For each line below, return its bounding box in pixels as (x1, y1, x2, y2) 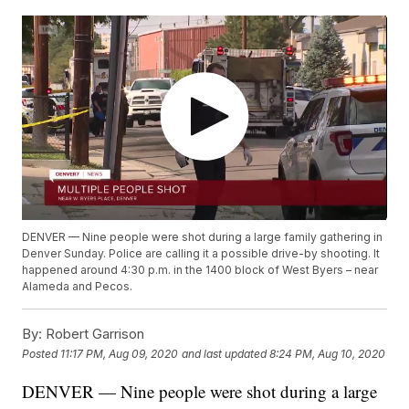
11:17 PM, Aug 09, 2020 (60, 346, 179, 361)
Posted (22, 346, 61, 361)
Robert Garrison (42, 325, 145, 343)
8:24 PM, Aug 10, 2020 (269, 346, 386, 361)
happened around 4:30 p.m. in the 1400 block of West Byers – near (22, 263, 379, 278)
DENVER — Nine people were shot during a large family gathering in (22, 230, 383, 245)
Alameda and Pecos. (22, 279, 133, 294)
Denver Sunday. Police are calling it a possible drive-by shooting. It (22, 246, 381, 261)
